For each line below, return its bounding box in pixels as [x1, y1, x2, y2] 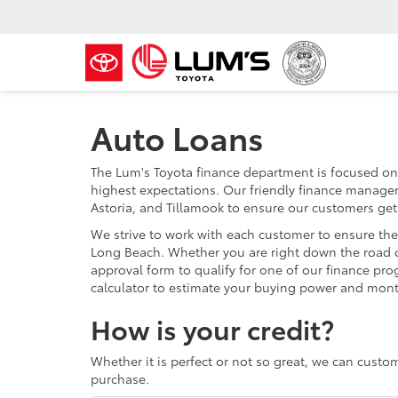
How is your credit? [91, 309, 334, 347]
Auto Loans [91, 114, 264, 159]
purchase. [91, 370, 149, 387]
